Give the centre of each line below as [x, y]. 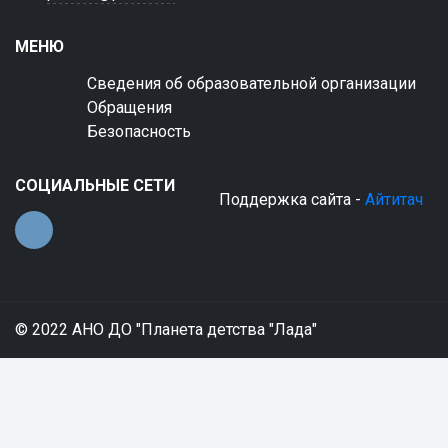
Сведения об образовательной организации [251, 83]
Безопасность [139, 131]
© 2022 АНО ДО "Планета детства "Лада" [166, 329]
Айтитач [394, 199]
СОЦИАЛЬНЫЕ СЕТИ [95, 185]
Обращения [129, 107]
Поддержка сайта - [292, 199]
